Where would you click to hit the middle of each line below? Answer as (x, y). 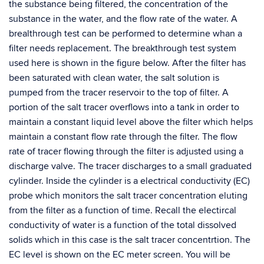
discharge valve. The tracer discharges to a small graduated (130, 166)
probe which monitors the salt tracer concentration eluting (128, 196)
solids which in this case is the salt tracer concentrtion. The (130, 240)
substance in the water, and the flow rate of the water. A (123, 19)
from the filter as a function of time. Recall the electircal (123, 210)
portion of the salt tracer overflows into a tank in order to (124, 107)
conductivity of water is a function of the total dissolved (123, 225)
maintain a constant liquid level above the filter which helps (131, 122)
